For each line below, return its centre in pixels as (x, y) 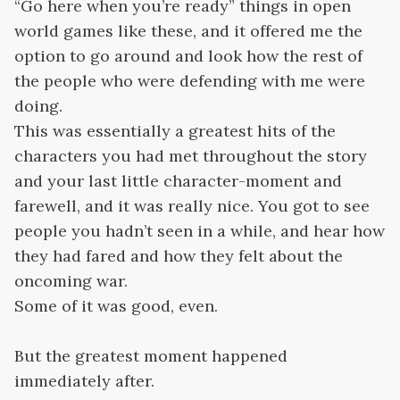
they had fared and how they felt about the (179, 256)
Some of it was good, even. (116, 306)
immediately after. (84, 381)
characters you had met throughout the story (191, 156)
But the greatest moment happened (151, 356)
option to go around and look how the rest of (188, 56)
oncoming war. (71, 281)
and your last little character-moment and (178, 181)
